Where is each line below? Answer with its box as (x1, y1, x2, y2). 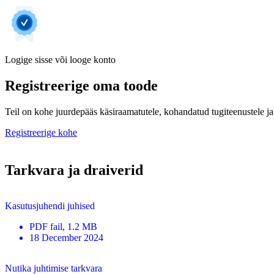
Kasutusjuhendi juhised (5, 200, 95, 211)
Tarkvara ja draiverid (5, 161, 143, 178)
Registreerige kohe (5, 127, 77, 138)
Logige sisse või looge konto (5, 54, 116, 65)
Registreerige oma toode (5, 77, 158, 94)
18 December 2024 (29, 232, 103, 243)
